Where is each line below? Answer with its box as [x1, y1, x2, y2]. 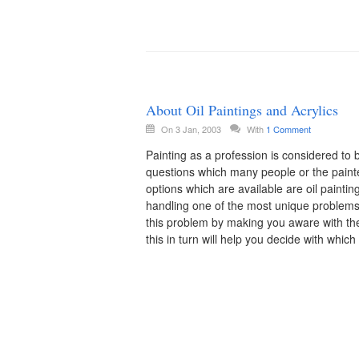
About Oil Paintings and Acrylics [146, 100, 338, 119]
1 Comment [266, 123, 311, 135]
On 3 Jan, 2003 [161, 123, 224, 135]
